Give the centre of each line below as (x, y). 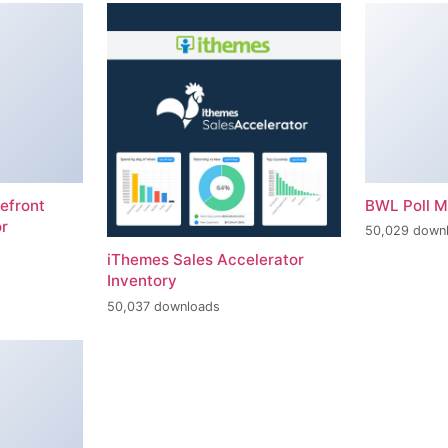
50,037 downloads (163, 306)
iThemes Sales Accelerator (205, 260)
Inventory (141, 281)
